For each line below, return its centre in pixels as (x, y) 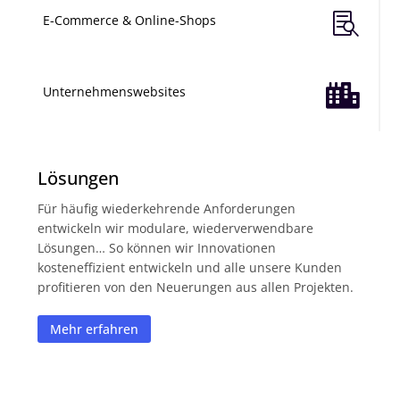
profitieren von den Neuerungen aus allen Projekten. (196, 287)
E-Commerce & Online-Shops (130, 21)
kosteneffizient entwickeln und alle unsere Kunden (190, 268)
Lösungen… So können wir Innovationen (157, 248)
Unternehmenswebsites (115, 92)
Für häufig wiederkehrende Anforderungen (167, 209)
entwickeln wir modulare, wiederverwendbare (176, 229)
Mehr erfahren (95, 329)
